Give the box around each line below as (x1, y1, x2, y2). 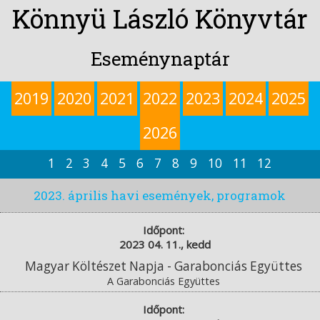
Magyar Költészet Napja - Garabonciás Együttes (25, 257, 302, 274)
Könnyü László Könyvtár (12, 1, 308, 36)
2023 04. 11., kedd (119, 236, 211, 251)
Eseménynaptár (90, 46, 230, 71)
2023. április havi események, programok (34, 187, 286, 204)
